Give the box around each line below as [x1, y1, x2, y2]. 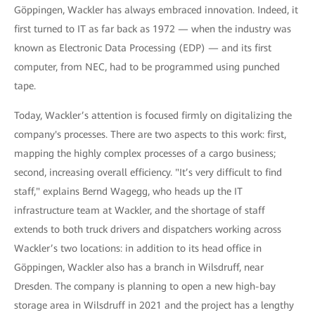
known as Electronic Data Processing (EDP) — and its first [14, 42, 271, 53]
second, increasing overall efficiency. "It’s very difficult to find [14, 167, 282, 178]
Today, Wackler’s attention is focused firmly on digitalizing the [14, 110, 292, 121]
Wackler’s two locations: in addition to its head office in [14, 243, 262, 254]
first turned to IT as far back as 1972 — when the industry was [14, 23, 291, 34]
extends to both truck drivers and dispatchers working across [14, 224, 281, 235]
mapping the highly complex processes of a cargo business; [14, 148, 276, 159]
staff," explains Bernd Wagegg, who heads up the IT [14, 186, 243, 197]
